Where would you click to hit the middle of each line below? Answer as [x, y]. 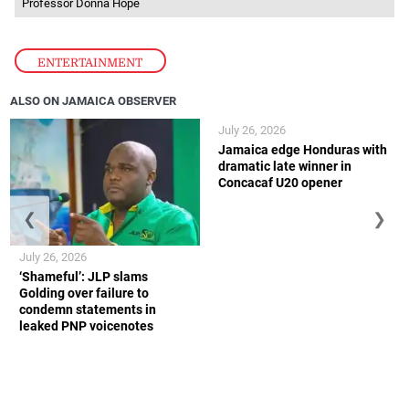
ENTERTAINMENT [90, 62]
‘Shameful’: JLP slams [84, 276]
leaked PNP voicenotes [87, 325]
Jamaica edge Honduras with [303, 150]
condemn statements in [88, 309]
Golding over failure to [84, 293]
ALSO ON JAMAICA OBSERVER [94, 101]
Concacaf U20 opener [280, 183]
